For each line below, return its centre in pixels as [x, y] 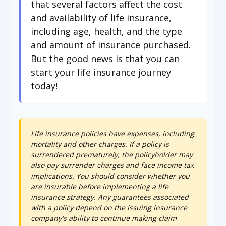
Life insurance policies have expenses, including [112, 133]
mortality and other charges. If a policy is [100, 144]
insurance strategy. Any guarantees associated [110, 197]
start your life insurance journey [101, 72]
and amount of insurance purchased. [111, 45]
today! [44, 86]
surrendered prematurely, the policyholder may [112, 155]
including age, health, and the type [106, 31]
